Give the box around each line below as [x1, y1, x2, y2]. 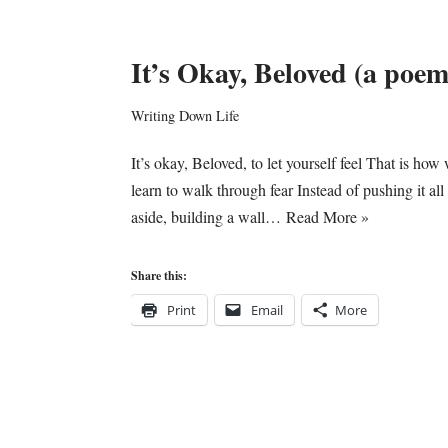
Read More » [285, 206, 369, 227]
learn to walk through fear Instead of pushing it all [130, 179, 444, 200]
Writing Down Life [130, 106, 239, 125]
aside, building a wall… [130, 206, 286, 227]
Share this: [130, 267, 187, 284]
